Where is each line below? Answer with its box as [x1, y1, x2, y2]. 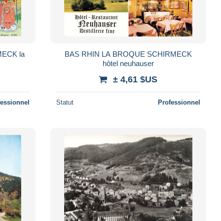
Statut [56, 98, 74, 106]
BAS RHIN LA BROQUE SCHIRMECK [64, 49, 192, 58]
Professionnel [157, 98, 200, 106]
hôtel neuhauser [102, 59, 154, 68]
